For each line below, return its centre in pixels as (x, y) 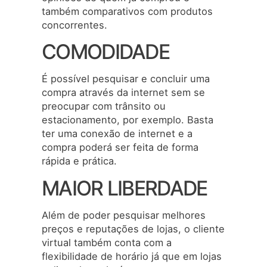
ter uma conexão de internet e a (117, 134)
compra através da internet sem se (123, 93)
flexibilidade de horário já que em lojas (132, 256)
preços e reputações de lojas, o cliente (133, 229)
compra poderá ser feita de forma (120, 148)
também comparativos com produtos (127, 11)
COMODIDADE (106, 52)
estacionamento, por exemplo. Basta (128, 120)
